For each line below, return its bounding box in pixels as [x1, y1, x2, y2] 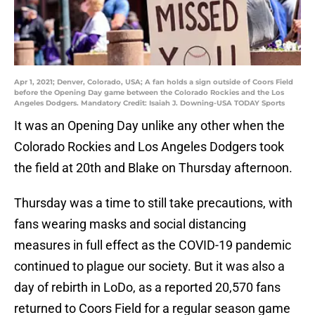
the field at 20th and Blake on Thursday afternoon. [14, 160, 292, 176]
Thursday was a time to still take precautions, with [14, 195, 292, 211]
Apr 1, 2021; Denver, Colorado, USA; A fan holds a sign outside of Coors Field [14, 77, 293, 87]
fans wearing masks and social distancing [14, 217, 246, 232]
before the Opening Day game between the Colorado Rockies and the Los [14, 88, 284, 98]
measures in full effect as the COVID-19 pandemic [14, 238, 291, 253]
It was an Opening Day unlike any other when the [14, 118, 285, 134]
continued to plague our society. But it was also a [14, 259, 285, 274]
